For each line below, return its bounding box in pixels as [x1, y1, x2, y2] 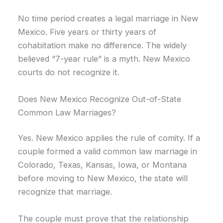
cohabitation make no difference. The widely [18, 40, 187, 51]
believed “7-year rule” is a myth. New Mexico [18, 54, 191, 64]
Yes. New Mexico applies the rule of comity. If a [18, 133, 201, 143]
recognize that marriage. [18, 187, 112, 197]
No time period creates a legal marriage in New [18, 13, 199, 24]
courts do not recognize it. [18, 67, 120, 78]
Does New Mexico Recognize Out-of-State [18, 94, 182, 104]
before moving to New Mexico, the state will [18, 173, 188, 184]
